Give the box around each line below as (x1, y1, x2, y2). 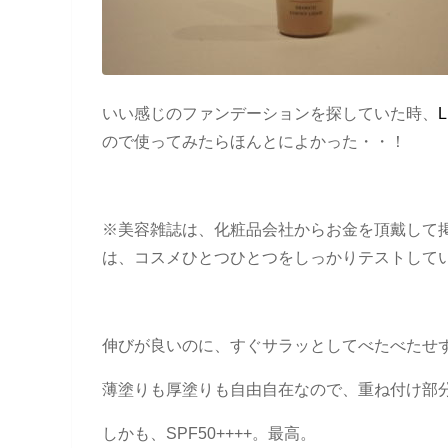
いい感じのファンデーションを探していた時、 (102, 105, 438, 123)
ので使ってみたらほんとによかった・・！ (102, 133, 406, 151)
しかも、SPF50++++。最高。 (102, 425, 316, 443)
